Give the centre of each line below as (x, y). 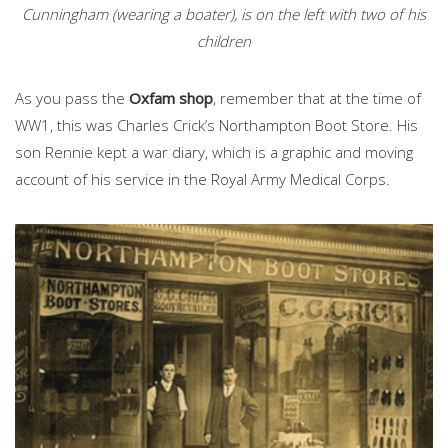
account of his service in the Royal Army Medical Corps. (202, 179)
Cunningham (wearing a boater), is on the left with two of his (224, 14)
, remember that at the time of (317, 98)
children (224, 41)
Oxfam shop (171, 98)
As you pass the (72, 98)
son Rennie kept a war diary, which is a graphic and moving (214, 152)
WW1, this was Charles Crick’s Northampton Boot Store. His (216, 125)
